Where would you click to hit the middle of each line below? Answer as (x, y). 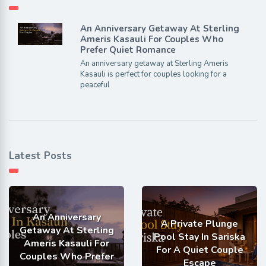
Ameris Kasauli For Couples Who (151, 39)
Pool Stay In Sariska (199, 237)
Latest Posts (40, 156)
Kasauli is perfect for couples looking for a (153, 74)
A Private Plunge (199, 224)
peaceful (95, 85)
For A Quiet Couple (199, 250)
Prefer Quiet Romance (128, 50)
